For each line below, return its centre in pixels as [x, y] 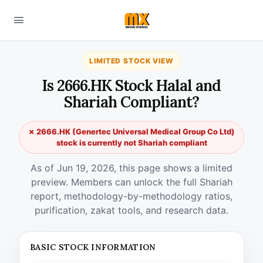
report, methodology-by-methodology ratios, [131, 196]
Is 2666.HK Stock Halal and [131, 85]
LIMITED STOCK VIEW [131, 61]
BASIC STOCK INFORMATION [93, 247]
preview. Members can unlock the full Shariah [131, 182]
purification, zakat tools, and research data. [131, 210]
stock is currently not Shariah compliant [131, 143]
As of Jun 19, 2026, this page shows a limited [131, 168]
